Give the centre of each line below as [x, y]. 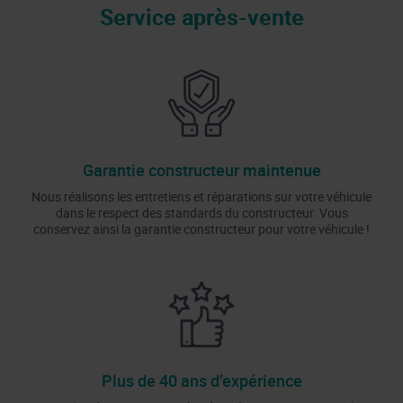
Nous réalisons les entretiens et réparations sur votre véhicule [201, 196]
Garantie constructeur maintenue [201, 170]
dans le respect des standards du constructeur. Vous [201, 212]
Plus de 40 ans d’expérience [201, 381]
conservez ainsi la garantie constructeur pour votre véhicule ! [201, 228]
